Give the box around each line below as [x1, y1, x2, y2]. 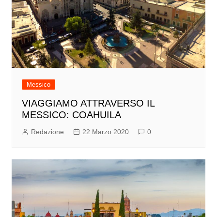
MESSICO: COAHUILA [21, 109, 121, 121]
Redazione [31, 128, 64, 136]
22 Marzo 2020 [82, 128, 129, 136]
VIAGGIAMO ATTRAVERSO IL [21, 98, 155, 109]
